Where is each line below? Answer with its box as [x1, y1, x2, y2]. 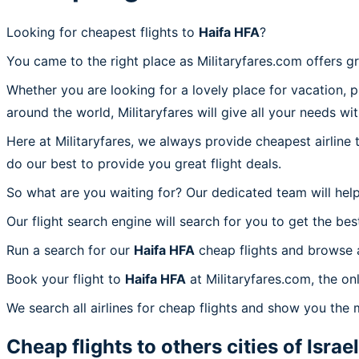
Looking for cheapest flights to [6, 23, 199, 40]
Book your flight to [6, 270, 125, 287]
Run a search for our [6, 241, 134, 258]
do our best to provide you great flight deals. [6, 155, 281, 171]
